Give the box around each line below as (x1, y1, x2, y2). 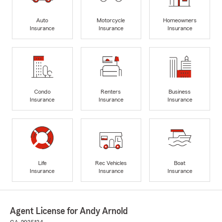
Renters (101, 88, 121, 95)
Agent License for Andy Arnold (10, 206, 128, 217)
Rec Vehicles (95, 160, 127, 166)
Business (168, 88, 191, 95)
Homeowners (163, 17, 197, 23)
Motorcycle (97, 17, 125, 23)
